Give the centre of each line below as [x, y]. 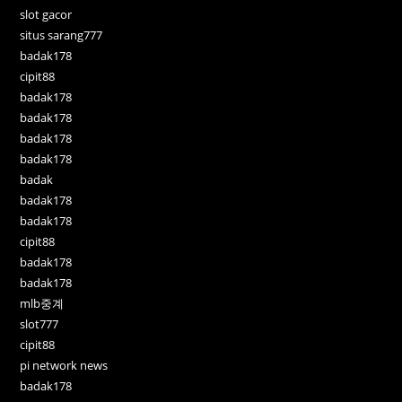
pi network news [64, 365]
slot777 [39, 323]
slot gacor [46, 14]
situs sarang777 [61, 35]
